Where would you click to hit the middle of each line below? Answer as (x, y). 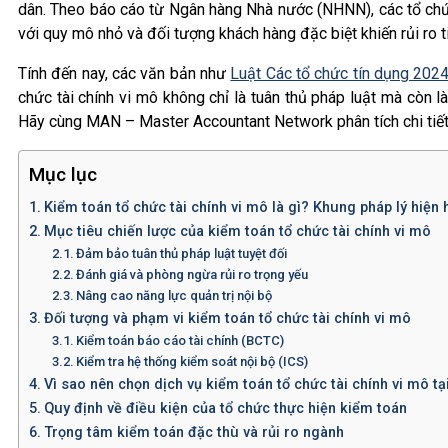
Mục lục (63, 174)
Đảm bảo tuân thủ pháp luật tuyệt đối (182, 253)
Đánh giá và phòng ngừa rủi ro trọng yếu (192, 274)
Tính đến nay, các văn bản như (124, 73)
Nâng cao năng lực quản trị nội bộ (174, 295)
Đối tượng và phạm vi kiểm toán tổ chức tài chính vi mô (227, 318)
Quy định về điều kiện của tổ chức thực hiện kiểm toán (225, 408)
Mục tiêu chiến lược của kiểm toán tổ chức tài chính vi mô (237, 231)
